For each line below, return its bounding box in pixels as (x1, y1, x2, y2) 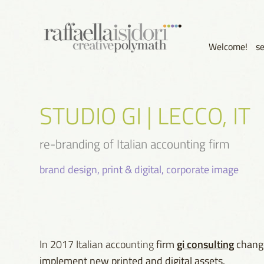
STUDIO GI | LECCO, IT (39, 98, 251, 131)
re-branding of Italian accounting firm (39, 134, 230, 152)
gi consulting (177, 236, 235, 251)
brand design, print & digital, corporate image (39, 161, 239, 176)
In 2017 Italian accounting (39, 236, 154, 251)
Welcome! (208, 40, 247, 53)
